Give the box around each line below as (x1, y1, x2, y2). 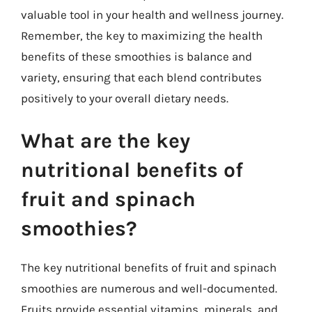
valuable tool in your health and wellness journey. (21, 7, 283, 22)
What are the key (21, 128, 190, 153)
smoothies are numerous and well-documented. (21, 281, 277, 295)
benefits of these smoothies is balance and (21, 49, 252, 63)
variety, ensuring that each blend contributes (21, 70, 262, 84)
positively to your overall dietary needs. (21, 91, 228, 105)
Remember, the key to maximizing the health (21, 28, 263, 42)
